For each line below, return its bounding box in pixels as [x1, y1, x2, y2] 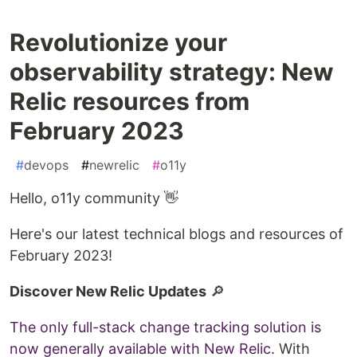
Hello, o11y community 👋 [10, 189, 178, 206]
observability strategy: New [10, 57, 334, 86]
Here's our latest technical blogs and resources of [10, 225, 343, 242]
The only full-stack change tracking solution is [10, 318, 321, 335]
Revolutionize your [10, 27, 227, 57]
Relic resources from [10, 86, 249, 116]
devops [24, 156, 69, 173]
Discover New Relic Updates [10, 282, 206, 300]
